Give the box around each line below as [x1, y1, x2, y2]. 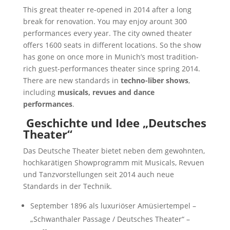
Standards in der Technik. [23, 181, 112, 191]
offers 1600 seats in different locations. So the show [23, 40, 201, 50]
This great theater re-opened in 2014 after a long [23, 4, 191, 14]
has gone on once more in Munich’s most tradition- [23, 51, 199, 62]
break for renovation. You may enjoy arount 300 [23, 16, 187, 26]
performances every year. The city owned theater [23, 28, 192, 38]
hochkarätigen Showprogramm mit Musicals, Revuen [23, 157, 204, 167]
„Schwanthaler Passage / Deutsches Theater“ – [30, 214, 190, 224]
